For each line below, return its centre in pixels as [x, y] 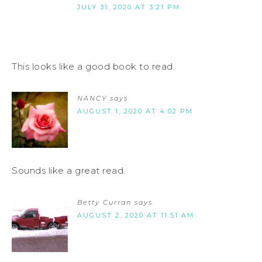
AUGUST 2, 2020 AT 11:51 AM [136, 215]
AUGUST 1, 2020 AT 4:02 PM [135, 111]
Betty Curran [104, 202]
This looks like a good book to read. [93, 66]
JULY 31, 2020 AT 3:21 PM [129, 7]
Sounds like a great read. [69, 170]
